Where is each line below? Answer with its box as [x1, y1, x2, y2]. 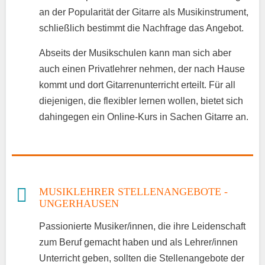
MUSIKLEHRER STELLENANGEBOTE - [39, 185, 228, 198]
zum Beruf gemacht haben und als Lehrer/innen [39, 237, 238, 247]
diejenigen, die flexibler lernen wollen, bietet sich [39, 95, 243, 106]
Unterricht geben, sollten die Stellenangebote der [39, 253, 244, 263]
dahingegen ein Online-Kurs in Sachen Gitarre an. [39, 111, 248, 122]
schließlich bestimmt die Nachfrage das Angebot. [39, 22, 244, 33]
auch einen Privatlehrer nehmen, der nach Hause [39, 63, 245, 74]
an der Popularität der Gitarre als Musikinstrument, [39, 7, 248, 17]
